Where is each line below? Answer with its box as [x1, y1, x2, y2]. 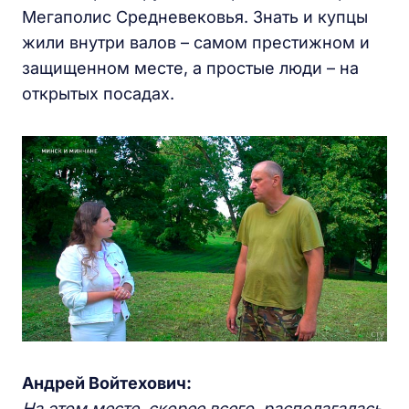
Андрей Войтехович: [22, 373, 192, 393]
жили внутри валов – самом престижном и [22, 33, 370, 53]
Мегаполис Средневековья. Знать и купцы [22, 7, 368, 27]
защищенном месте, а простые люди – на [22, 58, 359, 79]
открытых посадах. [22, 84, 174, 104]
